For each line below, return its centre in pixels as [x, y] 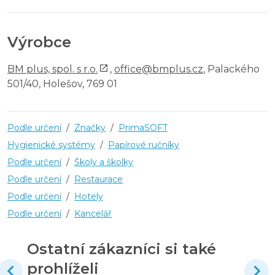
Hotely [89, 196]
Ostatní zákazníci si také [122, 249]
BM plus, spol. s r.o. [52, 69]
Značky [90, 127]
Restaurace [99, 179]
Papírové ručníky [144, 145]
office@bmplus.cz [159, 69]
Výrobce [39, 42]
